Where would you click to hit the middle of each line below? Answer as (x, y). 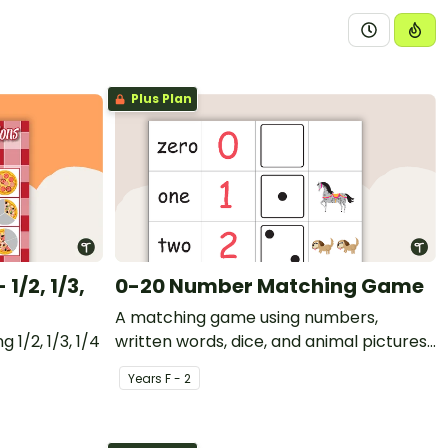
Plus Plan (160, 98)
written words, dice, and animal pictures (271, 341)
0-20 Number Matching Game (269, 285)
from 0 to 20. (165, 365)
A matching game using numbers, (246, 317)
